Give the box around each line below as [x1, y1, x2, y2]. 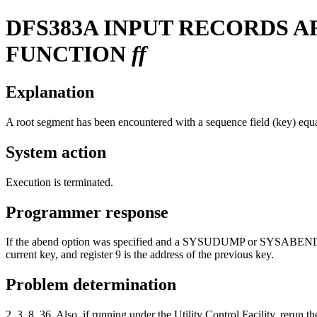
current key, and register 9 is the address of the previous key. [6, 248, 274, 261]
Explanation [6, 82, 94, 101]
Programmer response [6, 202, 168, 221]
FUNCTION [6, 41, 132, 67]
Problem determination [6, 275, 176, 294]
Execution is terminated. [6, 175, 113, 188]
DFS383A [6, 15, 98, 41]
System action [6, 142, 106, 161]
